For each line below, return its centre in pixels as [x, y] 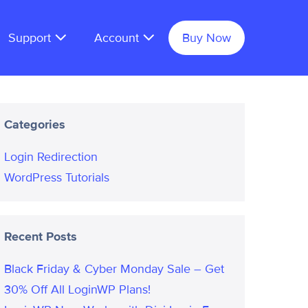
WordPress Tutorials [56, 177]
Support [31, 38]
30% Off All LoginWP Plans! [77, 289]
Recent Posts [40, 236]
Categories [34, 124]
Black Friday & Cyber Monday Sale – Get [114, 269]
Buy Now [207, 38]
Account [118, 38]
